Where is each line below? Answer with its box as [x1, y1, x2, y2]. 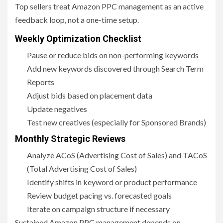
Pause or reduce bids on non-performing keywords [27, 50, 199, 60]
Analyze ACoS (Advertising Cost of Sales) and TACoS [27, 150, 207, 160]
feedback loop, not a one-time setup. [15, 15, 139, 25]
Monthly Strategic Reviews [15, 133, 125, 144]
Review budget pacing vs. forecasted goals [27, 191, 172, 201]
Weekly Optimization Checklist [15, 33, 141, 44]
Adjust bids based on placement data [27, 91, 152, 101]
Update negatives [27, 104, 87, 114]
